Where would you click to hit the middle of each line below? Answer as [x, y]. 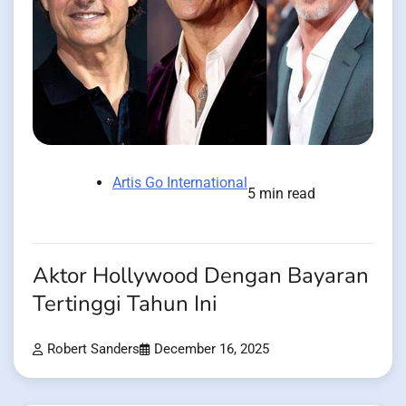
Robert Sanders [93, 350]
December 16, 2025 [212, 350]
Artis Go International [180, 183]
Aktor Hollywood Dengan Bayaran [201, 276]
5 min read [281, 194]
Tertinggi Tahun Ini [125, 304]
